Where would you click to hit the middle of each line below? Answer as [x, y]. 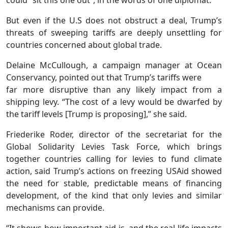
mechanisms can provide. [55, 207]
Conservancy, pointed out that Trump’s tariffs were [104, 77]
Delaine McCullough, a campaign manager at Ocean [114, 65]
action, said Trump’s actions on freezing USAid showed [114, 171]
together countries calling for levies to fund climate [114, 159]
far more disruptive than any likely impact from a [114, 89]
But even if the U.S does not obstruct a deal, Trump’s [114, 20]
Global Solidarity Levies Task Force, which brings [114, 146]
